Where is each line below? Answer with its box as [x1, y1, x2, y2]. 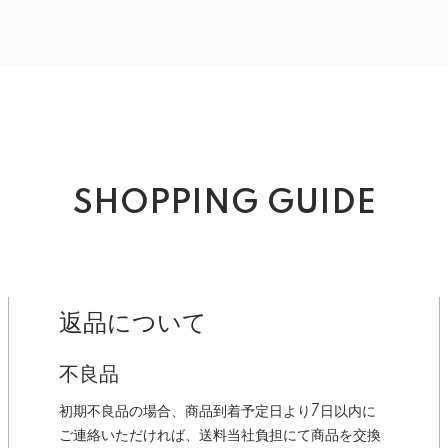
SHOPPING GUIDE [72, 186, 376, 221]
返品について [59, 309, 207, 337]
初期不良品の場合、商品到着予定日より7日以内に [59, 403, 376, 420]
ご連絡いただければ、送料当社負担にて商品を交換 [59, 427, 381, 444]
